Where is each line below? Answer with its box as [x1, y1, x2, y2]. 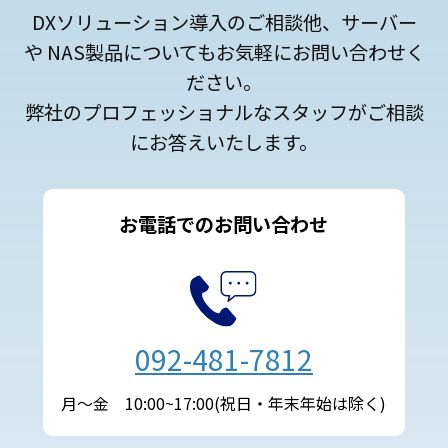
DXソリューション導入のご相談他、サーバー [31, 8, 417, 37]
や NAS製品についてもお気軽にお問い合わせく [23, 38, 425, 67]
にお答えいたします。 [130, 128, 318, 157]
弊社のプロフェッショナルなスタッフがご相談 [24, 98, 424, 127]
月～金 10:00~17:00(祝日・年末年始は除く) [61, 391, 387, 416]
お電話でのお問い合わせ [119, 210, 329, 239]
